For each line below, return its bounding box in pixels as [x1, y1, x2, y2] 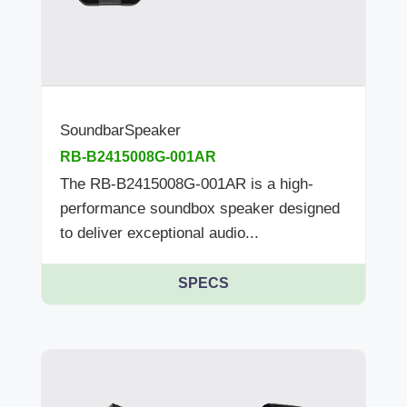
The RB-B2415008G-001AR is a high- [60, 175, 313, 194]
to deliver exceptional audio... [60, 224, 259, 243]
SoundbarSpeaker [60, 122, 181, 140]
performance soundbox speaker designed [60, 200, 340, 218]
